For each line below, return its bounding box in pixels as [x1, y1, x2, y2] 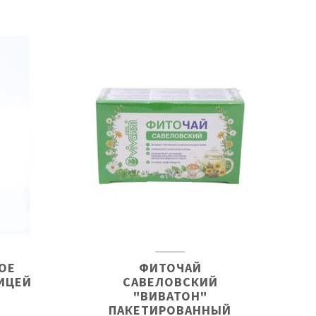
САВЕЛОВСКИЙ [122, 274, 218, 290]
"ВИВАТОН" [133, 288, 207, 304]
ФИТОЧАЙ [138, 260, 202, 276]
